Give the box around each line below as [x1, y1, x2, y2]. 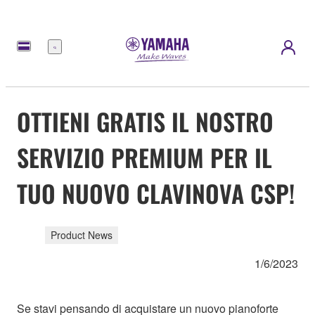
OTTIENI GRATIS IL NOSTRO [17, 103, 274, 139]
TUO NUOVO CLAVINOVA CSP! [17, 174, 295, 211]
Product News [51, 228, 112, 243]
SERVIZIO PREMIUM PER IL [17, 139, 272, 175]
